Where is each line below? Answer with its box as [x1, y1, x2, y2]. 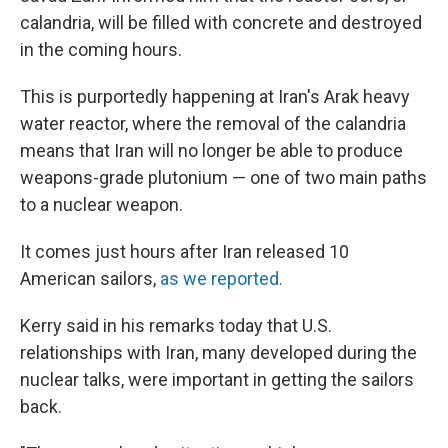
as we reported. [160, 268, 283, 290]
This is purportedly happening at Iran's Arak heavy [20, 86, 410, 108]
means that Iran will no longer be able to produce [20, 140, 403, 162]
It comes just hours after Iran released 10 [20, 241, 349, 263]
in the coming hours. [20, 39, 182, 61]
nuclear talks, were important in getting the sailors [20, 369, 414, 391]
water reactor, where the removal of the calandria [20, 113, 406, 135]
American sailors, [20, 268, 160, 290]
